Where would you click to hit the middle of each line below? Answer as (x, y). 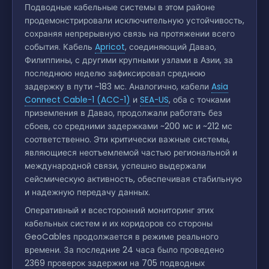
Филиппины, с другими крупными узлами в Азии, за (129, 60)
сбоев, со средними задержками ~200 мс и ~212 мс (128, 126)
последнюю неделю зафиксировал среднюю (115, 73)
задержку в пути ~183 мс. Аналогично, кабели (118, 86)
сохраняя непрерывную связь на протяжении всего (130, 34)
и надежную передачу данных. (87, 192)
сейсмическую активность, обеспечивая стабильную (133, 179)
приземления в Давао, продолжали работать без (123, 113)
